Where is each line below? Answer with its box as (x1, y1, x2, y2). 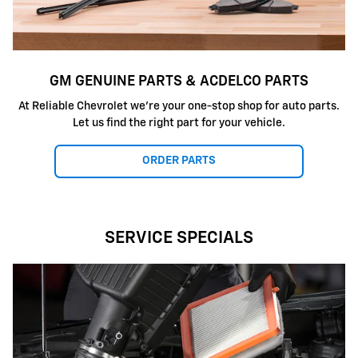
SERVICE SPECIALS (105, 229, 253, 247)
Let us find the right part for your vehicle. (73, 117, 285, 129)
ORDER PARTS (142, 155, 216, 167)
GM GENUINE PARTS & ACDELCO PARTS (50, 74, 308, 89)
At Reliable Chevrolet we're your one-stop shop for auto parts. (18, 101, 340, 113)
